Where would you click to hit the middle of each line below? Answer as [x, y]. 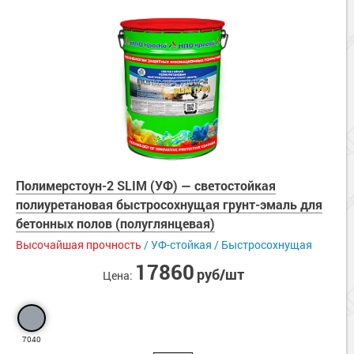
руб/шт [220, 274]
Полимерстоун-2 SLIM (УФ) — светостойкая [146, 185]
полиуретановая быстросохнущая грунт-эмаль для [169, 204]
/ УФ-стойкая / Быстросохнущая [227, 245]
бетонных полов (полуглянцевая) [115, 223]
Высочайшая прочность [79, 245]
